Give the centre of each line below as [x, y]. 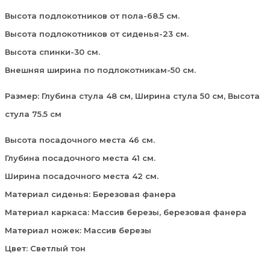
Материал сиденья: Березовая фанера [90, 194]
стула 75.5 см [33, 114]
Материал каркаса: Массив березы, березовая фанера [126, 212]
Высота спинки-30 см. [52, 52]
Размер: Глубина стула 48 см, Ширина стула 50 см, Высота [132, 96]
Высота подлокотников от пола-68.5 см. [92, 15]
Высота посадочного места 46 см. [80, 140]
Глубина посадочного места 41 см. [80, 158]
